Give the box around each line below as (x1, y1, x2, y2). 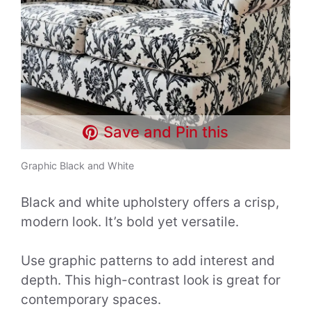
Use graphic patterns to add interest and (21, 253, 275, 269)
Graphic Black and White (21, 160, 134, 172)
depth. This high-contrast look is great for (21, 272, 280, 289)
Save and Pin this (103, 123, 229, 142)
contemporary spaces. (21, 292, 161, 308)
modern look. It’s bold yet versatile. (21, 213, 239, 230)
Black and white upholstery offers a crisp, (21, 194, 279, 210)
